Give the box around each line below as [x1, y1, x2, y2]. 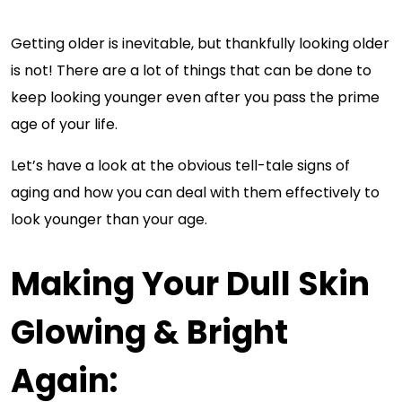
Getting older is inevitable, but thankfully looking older [11, 33, 389, 54]
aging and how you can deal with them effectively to [11, 182, 380, 203]
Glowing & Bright [11, 310, 288, 355]
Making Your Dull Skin [11, 261, 370, 307]
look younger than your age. [11, 209, 207, 230]
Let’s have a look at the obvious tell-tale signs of [11, 155, 350, 176]
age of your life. [11, 114, 118, 135]
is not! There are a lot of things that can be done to [11, 60, 371, 81]
